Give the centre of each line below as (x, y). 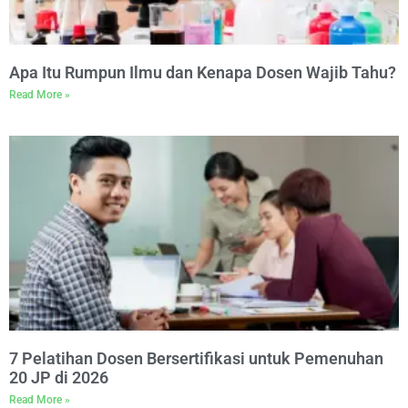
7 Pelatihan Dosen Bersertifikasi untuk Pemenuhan (196, 358)
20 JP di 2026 (59, 377)
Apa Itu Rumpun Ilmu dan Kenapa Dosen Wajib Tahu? (203, 72)
